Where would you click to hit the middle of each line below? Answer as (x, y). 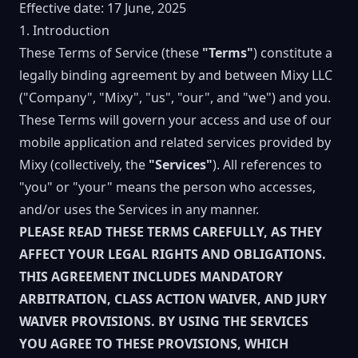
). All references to (267, 165)
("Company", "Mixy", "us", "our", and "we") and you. (175, 97)
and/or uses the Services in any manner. (139, 209)
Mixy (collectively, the (84, 165)
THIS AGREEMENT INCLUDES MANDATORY (151, 276)
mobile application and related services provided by (175, 142)
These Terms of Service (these (111, 53)
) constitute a (293, 53)
